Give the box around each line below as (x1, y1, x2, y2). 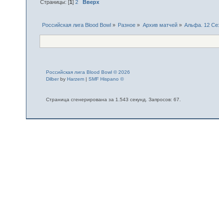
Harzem (66, 76, 84, 82)
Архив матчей (142, 22, 177, 28)
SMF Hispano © (88, 76, 124, 82)
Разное (118, 22, 136, 28)
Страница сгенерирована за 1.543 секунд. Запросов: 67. (45, 96, 181, 102)
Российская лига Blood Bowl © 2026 (45, 69, 130, 75)
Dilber (45, 76, 59, 82)
